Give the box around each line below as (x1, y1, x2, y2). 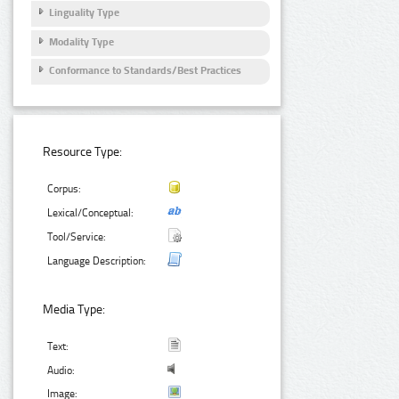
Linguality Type (49, 6, 119, 20)
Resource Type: (43, 144, 123, 160)
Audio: (47, 364, 76, 378)
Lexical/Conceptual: (47, 207, 134, 220)
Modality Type (49, 35, 114, 48)
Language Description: (47, 255, 147, 268)
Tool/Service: (47, 231, 107, 244)
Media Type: (43, 302, 106, 318)
